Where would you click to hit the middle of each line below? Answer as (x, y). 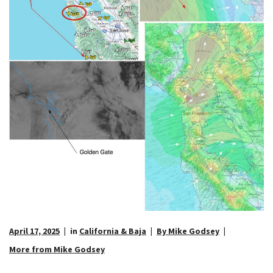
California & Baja (113, 231)
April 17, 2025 (34, 231)
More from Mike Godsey (57, 250)
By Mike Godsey (188, 231)
